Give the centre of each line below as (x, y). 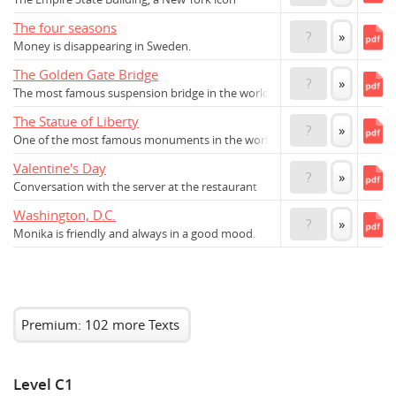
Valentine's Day (60, 168)
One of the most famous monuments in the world (144, 141)
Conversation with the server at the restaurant (135, 187)
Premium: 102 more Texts (100, 325)
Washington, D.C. (65, 215)
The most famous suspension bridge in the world (141, 94)
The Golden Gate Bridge (86, 75)
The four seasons (65, 28)
